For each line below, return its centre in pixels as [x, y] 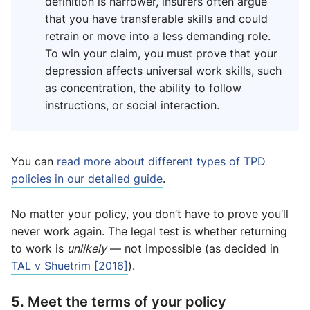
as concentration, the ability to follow [143, 88]
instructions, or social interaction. [132, 106]
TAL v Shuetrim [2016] [70, 266]
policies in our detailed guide [87, 179]
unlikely [87, 249]
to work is [39, 249]
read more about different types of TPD [161, 162]
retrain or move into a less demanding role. [158, 36]
